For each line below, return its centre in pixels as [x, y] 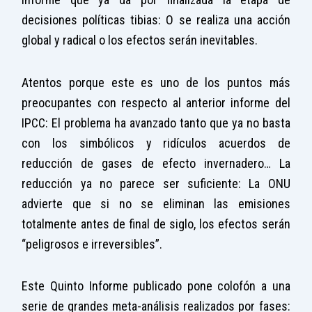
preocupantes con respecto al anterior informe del [156, 102]
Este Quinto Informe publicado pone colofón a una [156, 286]
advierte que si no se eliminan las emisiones [156, 203]
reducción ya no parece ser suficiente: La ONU [156, 183]
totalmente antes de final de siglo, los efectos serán [156, 224]
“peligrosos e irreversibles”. [92, 244]
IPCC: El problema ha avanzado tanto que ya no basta [156, 123]
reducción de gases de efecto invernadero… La [156, 163]
